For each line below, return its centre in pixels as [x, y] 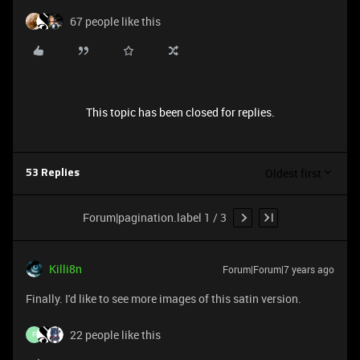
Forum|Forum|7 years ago [278, 269]
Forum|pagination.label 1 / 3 [154, 218]
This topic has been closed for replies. [180, 112]
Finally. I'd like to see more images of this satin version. [164, 298]
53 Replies [53, 173]
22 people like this [115, 334]
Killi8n [65, 268]
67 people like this [115, 21]
